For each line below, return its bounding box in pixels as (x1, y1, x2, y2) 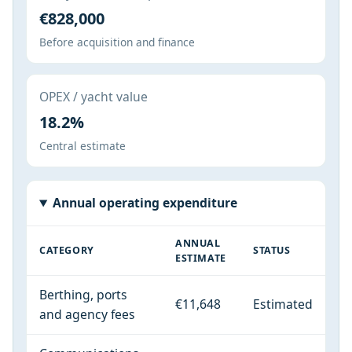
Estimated (253, 295, 313, 313)
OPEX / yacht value (39, 88, 148, 106)
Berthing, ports (39, 286, 127, 304)
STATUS (253, 244, 291, 258)
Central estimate (39, 138, 126, 154)
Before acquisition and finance (39, 35, 195, 50)
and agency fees (39, 306, 135, 324)
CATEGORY (39, 244, 94, 258)
